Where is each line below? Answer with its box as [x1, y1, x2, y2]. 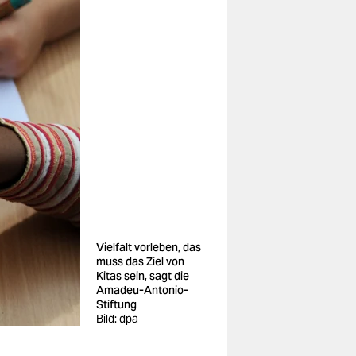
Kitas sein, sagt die [96, 269, 189, 283]
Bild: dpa [96, 311, 138, 326]
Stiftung [96, 297, 137, 311]
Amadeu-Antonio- [96, 283, 188, 297]
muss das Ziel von [96, 254, 184, 269]
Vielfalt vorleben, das [96, 240, 201, 254]
